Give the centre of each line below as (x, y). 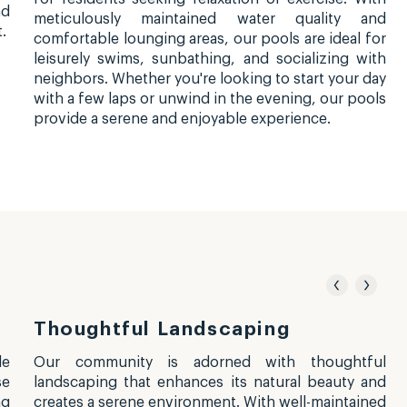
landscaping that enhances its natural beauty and (210, 383)
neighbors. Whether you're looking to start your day (210, 79)
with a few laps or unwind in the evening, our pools (210, 99)
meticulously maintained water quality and (210, 20)
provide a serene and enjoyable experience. (182, 119)
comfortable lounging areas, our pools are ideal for (210, 40)
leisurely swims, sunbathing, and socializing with (210, 60)
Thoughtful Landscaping (162, 330)
